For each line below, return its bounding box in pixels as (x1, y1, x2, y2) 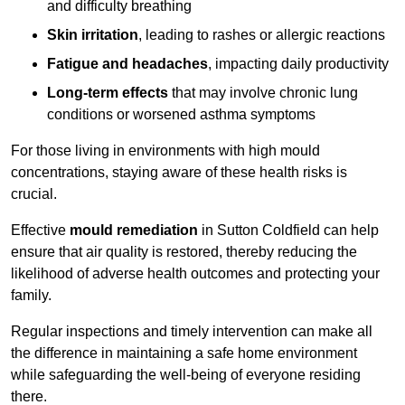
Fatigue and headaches (47, 56, 208, 72)
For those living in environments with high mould (11, 143, 320, 159)
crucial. (11, 186, 57, 202)
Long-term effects (47, 85, 168, 101)
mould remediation (70, 222, 198, 239)
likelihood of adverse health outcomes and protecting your (11, 266, 380, 282)
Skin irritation (47, 27, 138, 43)
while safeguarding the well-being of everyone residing (11, 367, 361, 383)
